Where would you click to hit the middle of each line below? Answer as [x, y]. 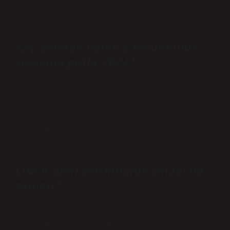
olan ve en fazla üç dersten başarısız [109, 116]
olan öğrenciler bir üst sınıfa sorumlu [112, 130]
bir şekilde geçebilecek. [76, 144]
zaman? [37, 186]
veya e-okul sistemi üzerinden [89, 6]
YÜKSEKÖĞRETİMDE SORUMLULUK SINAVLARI [107, 212]
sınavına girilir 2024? [74, 62]
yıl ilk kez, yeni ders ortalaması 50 [107, 102]
